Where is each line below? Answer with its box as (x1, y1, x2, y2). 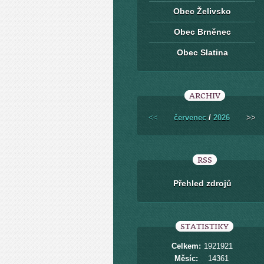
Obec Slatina (176, 48, 228, 57)
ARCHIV (189, 91, 220, 100)
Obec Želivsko (173, 6, 231, 16)
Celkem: (171, 242, 201, 250)
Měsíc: (174, 254, 198, 263)
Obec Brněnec (173, 27, 231, 37)
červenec (174, 113, 206, 122)
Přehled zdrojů (173, 179, 232, 188)
